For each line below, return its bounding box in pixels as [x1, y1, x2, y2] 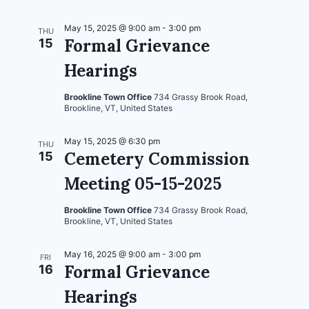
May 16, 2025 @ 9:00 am [64, 248, 160, 259]
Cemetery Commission [64, 148, 250, 170]
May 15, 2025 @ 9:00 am [64, 22, 160, 33]
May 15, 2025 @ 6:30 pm [64, 135, 160, 146]
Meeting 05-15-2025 [64, 172, 221, 195]
